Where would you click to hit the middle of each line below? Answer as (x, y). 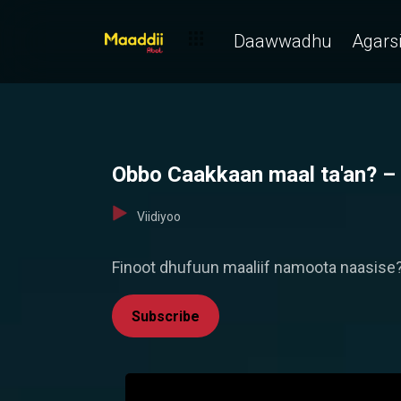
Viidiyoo (159, 217)
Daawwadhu (283, 41)
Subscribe (166, 316)
